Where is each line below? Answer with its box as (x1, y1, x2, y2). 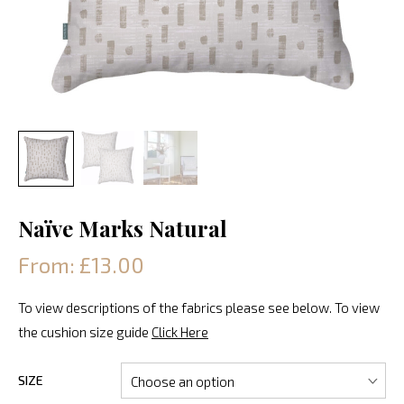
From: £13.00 (18, 251, 144, 278)
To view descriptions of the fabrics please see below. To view (18, 298, 380, 316)
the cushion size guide (18, 323, 151, 340)
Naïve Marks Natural (18, 213, 227, 243)
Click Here (151, 323, 208, 340)
